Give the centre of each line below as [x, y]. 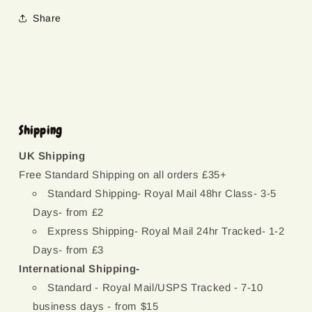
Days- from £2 [68, 212]
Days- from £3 [68, 250]
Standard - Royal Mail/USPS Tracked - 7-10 [155, 287]
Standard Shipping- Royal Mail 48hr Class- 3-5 [162, 193]
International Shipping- [79, 268]
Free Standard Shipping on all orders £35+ [123, 174]
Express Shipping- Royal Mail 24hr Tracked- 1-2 [166, 231]
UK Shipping [52, 156]
